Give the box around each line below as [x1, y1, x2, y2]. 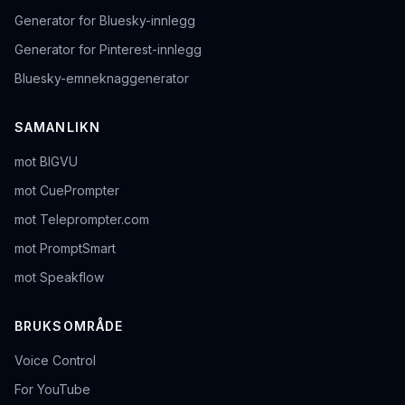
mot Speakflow [14, 269, 104, 286]
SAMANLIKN [14, 119, 101, 136]
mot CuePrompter [14, 183, 119, 199]
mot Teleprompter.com [14, 212, 149, 228]
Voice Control [14, 353, 96, 369]
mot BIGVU [14, 154, 78, 170]
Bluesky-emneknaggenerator [14, 71, 189, 87]
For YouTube [14, 381, 90, 398]
